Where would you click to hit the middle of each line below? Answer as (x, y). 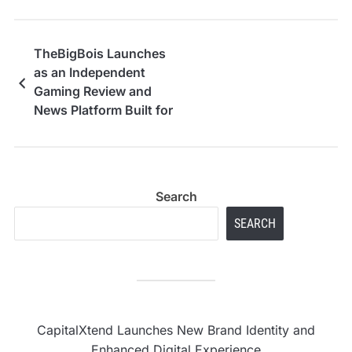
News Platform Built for (103, 110)
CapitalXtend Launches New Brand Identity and (176, 330)
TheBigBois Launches (99, 54)
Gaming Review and (92, 92)
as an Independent (89, 73)
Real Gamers (71, 129)
